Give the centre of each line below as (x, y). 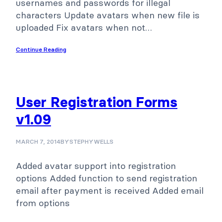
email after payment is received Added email (110, 191)
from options (43, 203)
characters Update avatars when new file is (108, 15)
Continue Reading (41, 50)
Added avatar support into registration (96, 166)
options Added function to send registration (107, 178)
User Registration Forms (97, 102)
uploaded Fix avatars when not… (84, 28)
